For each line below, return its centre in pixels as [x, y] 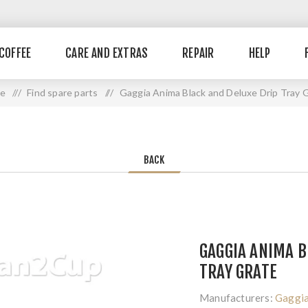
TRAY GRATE [238, 272]
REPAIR [198, 53]
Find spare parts [63, 92]
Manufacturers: [236, 298]
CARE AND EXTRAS [107, 53]
